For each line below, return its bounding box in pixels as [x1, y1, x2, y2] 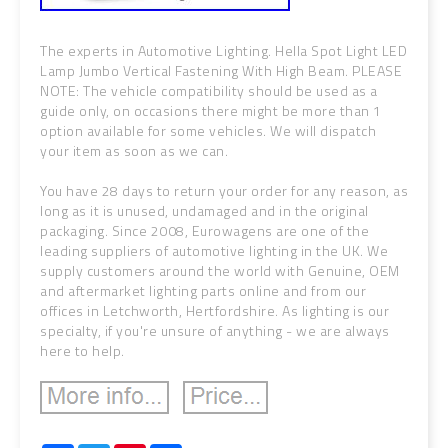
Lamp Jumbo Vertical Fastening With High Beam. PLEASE [40, 60, 402, 81]
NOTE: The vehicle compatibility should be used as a [40, 80, 378, 101]
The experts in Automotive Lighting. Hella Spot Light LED [40, 40, 407, 61]
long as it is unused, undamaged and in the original [40, 200, 369, 221]
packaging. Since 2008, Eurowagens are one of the [40, 220, 369, 241]
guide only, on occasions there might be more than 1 [40, 100, 382, 121]
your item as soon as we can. [40, 140, 228, 161]
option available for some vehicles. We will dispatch [40, 120, 376, 141]
